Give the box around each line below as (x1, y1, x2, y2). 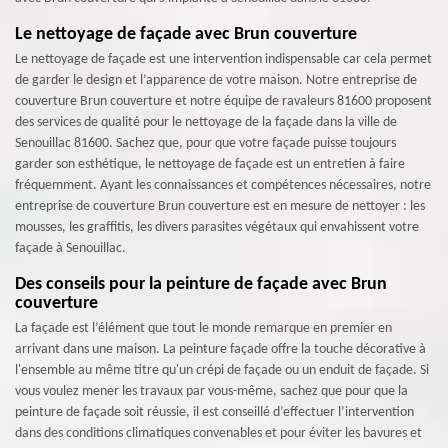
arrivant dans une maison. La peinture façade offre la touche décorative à (15, 341, 426, 357)
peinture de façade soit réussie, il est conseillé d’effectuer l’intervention (15, 404, 414, 420)
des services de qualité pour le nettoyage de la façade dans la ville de (15, 114, 397, 130)
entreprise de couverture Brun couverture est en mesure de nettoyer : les (15, 198, 425, 214)
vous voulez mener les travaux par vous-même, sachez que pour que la (15, 383, 408, 399)
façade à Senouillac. (15, 240, 126, 256)
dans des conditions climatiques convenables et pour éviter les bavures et (15, 425, 422, 441)
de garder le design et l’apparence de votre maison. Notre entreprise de (15, 72, 417, 88)
